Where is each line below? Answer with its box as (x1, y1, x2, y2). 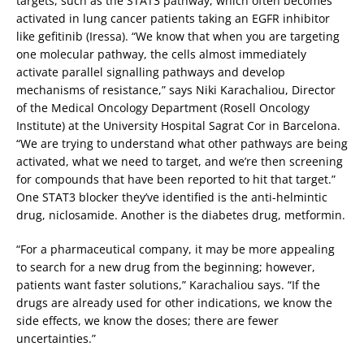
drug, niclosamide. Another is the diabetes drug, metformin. (16, 206, 345, 223)
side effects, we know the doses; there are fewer (16, 312, 279, 328)
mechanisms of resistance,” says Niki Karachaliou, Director (16, 81, 336, 97)
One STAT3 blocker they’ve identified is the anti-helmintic (16, 188, 327, 205)
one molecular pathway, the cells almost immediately (16, 45, 306, 62)
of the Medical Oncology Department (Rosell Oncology (16, 99, 310, 115)
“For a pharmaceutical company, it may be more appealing (16, 240, 335, 257)
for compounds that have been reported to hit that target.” (16, 171, 336, 187)
